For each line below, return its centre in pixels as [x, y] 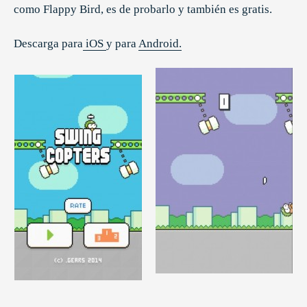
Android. [160, 44]
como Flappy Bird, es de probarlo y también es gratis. [143, 10]
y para [122, 44]
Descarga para [48, 44]
